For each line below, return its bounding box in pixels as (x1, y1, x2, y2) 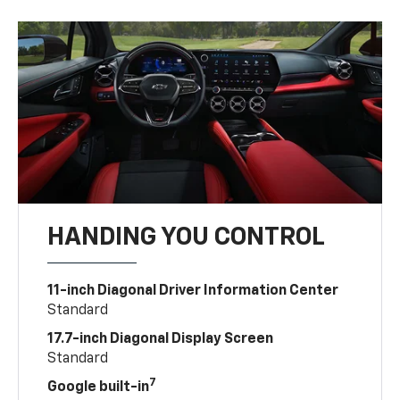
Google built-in (47, 379, 150, 395)
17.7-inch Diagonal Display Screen (47, 331, 274, 346)
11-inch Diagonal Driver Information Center (47, 283, 339, 298)
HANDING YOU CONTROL (47, 224, 326, 250)
